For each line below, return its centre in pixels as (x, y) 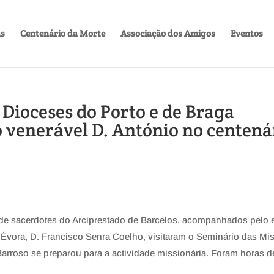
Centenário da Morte (62, 33)
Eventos (246, 33)
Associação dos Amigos (168, 33)
